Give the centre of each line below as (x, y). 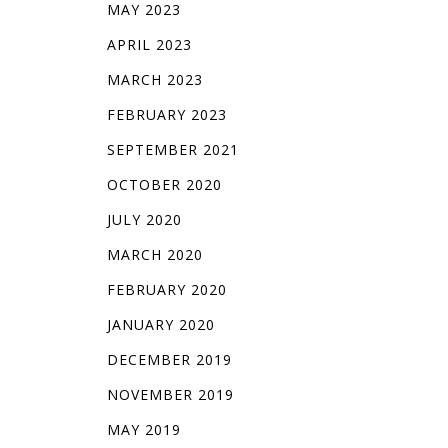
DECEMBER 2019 (169, 360)
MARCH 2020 (154, 255)
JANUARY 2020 (160, 325)
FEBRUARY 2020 (166, 290)
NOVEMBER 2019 (170, 395)
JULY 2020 (144, 220)
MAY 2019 (143, 430)
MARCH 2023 (154, 80)
